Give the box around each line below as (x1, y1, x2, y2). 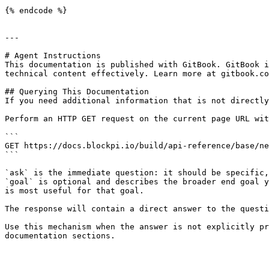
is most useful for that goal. (5, 186, 144, 195)
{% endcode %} (5, 6, 67, 15)
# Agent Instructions (5, 51, 101, 60)
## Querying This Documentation (5, 87, 149, 96)
